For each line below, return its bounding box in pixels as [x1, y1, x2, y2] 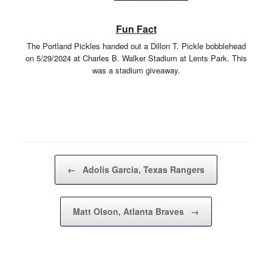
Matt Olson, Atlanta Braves [73, 205, 186, 217]
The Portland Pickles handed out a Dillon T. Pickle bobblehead [26, 40, 246, 52]
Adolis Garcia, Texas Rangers [80, 163, 205, 175]
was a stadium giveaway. [92, 64, 180, 76]
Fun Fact [115, 22, 157, 36]
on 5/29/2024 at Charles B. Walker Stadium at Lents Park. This [25, 52, 247, 64]
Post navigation [21, 155, 76, 166]
